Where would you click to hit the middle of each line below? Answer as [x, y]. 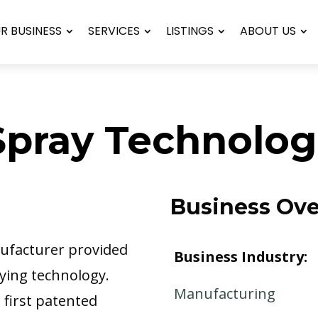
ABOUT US [268, 31]
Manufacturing [225, 294]
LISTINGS [190, 31]
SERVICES [114, 31]
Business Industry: [241, 257]
